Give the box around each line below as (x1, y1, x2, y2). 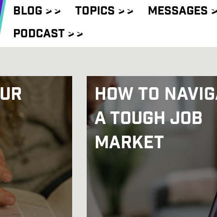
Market (94, 131, 164, 157)
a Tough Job (94, 107, 202, 133)
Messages (148, 3, 211, 21)
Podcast (13, 26, 67, 43)
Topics (75, 3, 118, 21)
